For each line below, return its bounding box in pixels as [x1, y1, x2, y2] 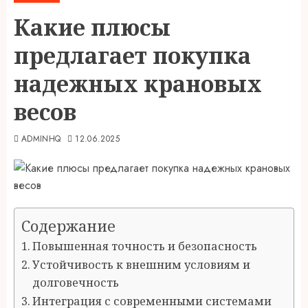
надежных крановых [14, 69, 262, 98]
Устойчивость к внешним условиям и [32, 257, 251, 272]
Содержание [21, 216, 115, 236]
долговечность [32, 275, 120, 290]
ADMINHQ [21, 133, 61, 145]
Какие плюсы [14, 12, 170, 42]
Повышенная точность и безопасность [32, 239, 258, 254]
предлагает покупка [14, 41, 251, 70]
